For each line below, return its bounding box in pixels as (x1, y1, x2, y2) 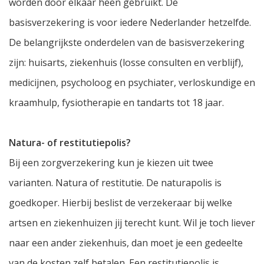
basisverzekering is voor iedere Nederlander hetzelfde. (9, 16, 251, 29)
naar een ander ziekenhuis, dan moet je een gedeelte (9, 236, 243, 250)
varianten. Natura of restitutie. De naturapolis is (9, 176, 222, 190)
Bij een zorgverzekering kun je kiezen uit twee (9, 156, 213, 170)
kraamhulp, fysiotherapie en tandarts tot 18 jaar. (9, 96, 224, 110)
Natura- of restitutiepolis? (9, 136, 131, 150)
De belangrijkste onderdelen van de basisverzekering (9, 36, 245, 49)
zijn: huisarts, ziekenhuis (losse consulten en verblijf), (9, 56, 243, 70)
